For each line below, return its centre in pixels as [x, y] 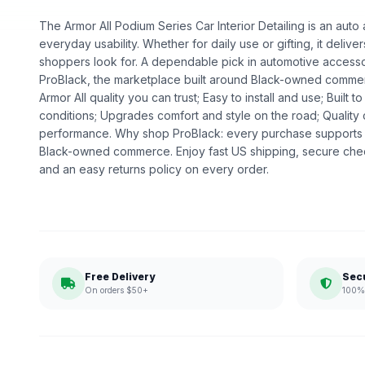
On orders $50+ [117, 290]
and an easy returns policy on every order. [154, 169]
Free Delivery [120, 277]
